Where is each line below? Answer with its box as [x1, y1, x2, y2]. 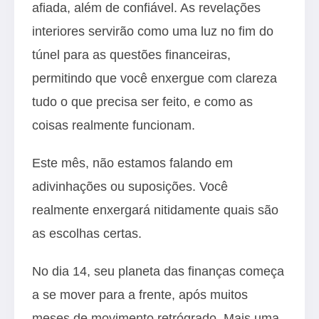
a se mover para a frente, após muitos [32, 287, 248, 302]
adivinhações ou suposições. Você [32, 179, 228, 194]
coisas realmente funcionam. [32, 117, 195, 132]
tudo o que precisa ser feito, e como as [32, 94, 253, 109]
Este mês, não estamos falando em [32, 155, 233, 170]
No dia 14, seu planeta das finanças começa [32, 263, 284, 278]
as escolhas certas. [32, 226, 142, 241]
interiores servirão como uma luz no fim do [32, 23, 273, 38]
